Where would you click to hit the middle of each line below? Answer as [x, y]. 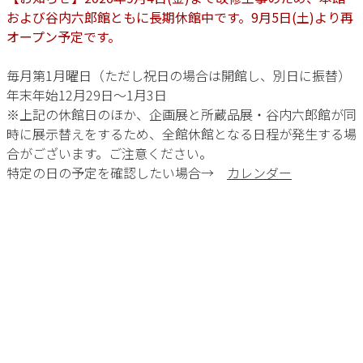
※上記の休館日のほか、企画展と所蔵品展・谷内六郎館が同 [181, 114]
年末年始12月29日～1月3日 [87, 95]
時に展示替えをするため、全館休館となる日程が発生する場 [181, 134]
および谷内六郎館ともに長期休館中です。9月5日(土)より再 [180, 17]
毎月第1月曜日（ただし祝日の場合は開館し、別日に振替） [179, 75]
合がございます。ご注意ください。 [109, 153]
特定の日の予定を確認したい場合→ [117, 173]
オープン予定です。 [64, 36]
